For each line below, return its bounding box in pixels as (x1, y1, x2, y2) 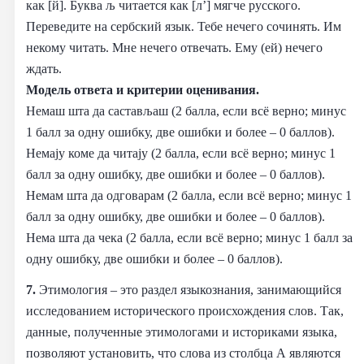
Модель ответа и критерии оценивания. (26, 81, 259, 97)
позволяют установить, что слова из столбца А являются (26, 344, 340, 361)
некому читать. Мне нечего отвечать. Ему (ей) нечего (26, 39, 323, 55)
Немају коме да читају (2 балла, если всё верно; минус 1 (26, 145, 336, 161)
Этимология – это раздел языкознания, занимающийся (39, 281, 341, 297)
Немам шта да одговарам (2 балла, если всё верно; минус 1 (26, 187, 352, 203)
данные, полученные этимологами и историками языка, (26, 323, 337, 340)
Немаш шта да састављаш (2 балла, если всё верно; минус (26, 102, 346, 119)
